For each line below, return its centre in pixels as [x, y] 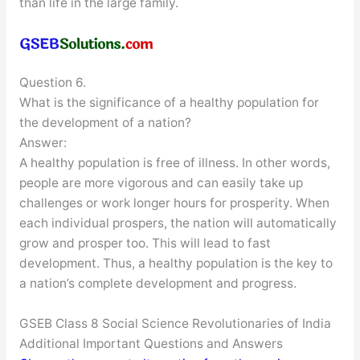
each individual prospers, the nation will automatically [178, 223]
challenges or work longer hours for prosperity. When [174, 203]
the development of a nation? [105, 123]
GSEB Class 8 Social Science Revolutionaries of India [175, 323]
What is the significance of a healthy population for [169, 103]
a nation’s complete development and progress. [157, 284]
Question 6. [52, 83]
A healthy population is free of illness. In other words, [174, 163]
